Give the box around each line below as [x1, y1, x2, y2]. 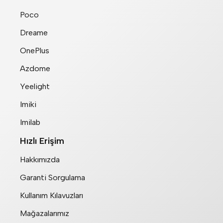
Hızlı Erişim [20, 135, 64, 147]
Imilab [20, 117, 40, 127]
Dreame [20, 28, 48, 38]
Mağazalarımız [20, 209, 69, 219]
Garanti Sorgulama [20, 173, 85, 183]
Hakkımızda [20, 155, 60, 165]
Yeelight [20, 82, 50, 92]
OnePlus [20, 46, 49, 56]
